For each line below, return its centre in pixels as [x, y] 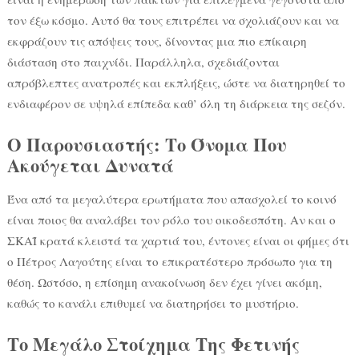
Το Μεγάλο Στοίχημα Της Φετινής [153, 344]
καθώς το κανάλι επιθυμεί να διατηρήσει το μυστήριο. [153, 303]
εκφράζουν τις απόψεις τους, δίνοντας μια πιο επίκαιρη [157, 40]
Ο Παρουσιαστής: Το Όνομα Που [147, 144]
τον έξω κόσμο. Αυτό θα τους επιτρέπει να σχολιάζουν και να [173, 20]
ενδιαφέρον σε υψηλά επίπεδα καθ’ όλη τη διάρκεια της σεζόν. [176, 103]
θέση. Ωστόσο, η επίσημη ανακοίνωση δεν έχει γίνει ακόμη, [164, 282]
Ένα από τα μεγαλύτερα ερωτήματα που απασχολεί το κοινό [171, 198]
